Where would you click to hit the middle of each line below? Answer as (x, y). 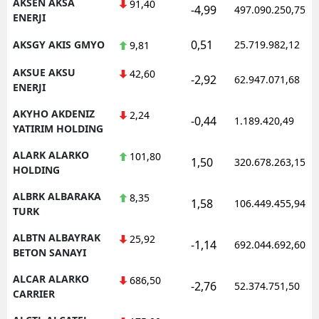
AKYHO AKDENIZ (54, 113)
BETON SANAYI (49, 252)
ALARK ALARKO (51, 155)
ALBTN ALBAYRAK (57, 237)
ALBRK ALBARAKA (57, 196)
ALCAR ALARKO (51, 278)
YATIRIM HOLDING (58, 128)
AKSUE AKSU (44, 72)
